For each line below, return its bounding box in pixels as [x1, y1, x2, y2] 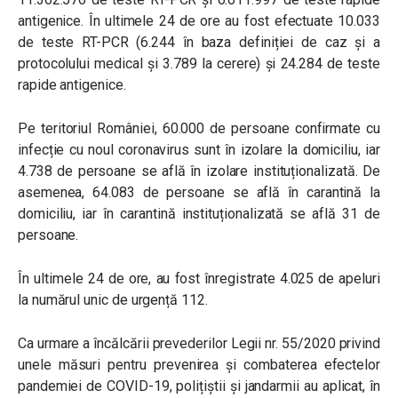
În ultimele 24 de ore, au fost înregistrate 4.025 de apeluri [18, 269, 380, 287]
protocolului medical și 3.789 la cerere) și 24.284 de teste [18, 54, 380, 72]
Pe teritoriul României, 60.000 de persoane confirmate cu [18, 119, 380, 137]
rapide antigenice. [18, 76, 126, 93]
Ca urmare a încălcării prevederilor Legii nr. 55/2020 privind [18, 334, 380, 352]
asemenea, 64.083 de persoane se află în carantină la [18, 183, 380, 201]
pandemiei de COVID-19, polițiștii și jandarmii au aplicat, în [18, 377, 380, 394]
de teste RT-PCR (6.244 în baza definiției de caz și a [18, 33, 380, 51]
